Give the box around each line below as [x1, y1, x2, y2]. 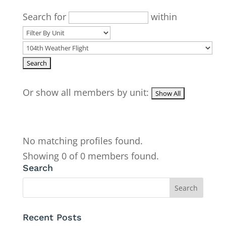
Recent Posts [22, 211, 82, 222]
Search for [22, 10, 69, 23]
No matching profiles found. [22, 134, 143, 147]
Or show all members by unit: [22, 86, 151, 98]
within [148, 10, 177, 23]
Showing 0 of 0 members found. [22, 149, 159, 162]
